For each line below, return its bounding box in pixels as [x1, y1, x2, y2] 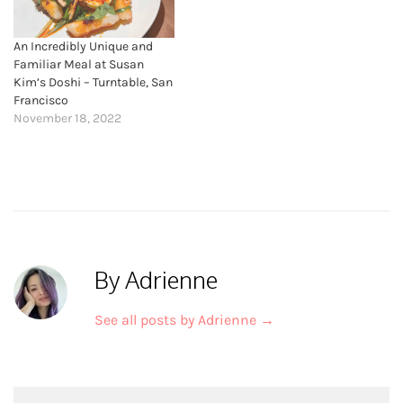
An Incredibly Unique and [13, 39, 153, 55]
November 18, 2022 [13, 111, 121, 127]
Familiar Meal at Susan [13, 57, 144, 73]
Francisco [13, 93, 68, 109]
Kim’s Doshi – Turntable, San [13, 75, 173, 91]
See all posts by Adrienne [94, 311, 260, 329]
